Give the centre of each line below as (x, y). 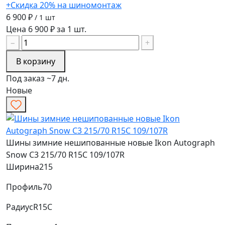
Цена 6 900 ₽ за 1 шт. (46, 29)
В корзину (36, 61)
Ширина (23, 166)
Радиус (20, 207)
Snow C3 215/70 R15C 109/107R (65, 154)
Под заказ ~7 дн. (38, 78)
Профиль (24, 187)
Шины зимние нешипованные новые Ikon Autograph (110, 142)
